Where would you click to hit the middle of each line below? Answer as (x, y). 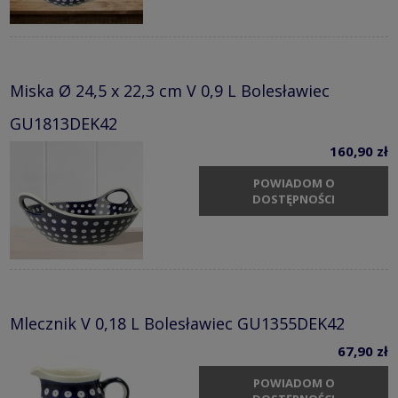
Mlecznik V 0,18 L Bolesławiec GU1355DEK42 (177, 324)
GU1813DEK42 (64, 124)
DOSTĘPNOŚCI (294, 199)
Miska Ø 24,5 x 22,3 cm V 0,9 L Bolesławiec (170, 91)
